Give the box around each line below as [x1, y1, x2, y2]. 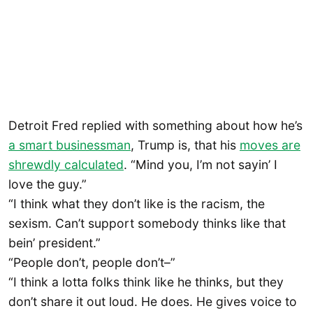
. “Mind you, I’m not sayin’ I [124, 156, 277, 172]
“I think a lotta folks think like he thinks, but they [8, 274, 284, 289]
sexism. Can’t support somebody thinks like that [8, 215, 286, 231]
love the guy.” [8, 176, 87, 191]
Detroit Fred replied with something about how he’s [8, 117, 303, 133]
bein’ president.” [8, 235, 101, 250]
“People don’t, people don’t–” [8, 254, 175, 270]
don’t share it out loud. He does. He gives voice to [8, 293, 297, 309]
